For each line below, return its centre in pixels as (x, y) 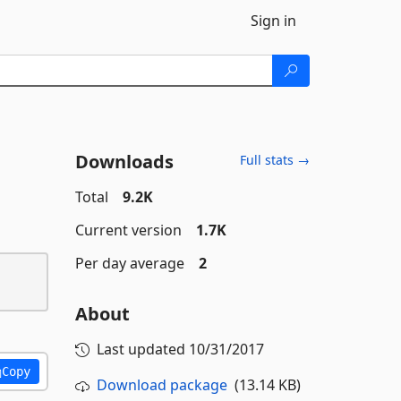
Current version (128, 230)
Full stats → (275, 160)
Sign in (273, 21)
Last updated (142, 349)
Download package (162, 385)
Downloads (124, 162)
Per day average (129, 263)
